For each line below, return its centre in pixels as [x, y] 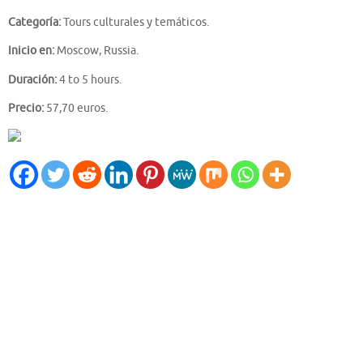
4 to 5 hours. [89, 79]
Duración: [32, 79]
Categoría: [34, 22]
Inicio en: [31, 51]
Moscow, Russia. [96, 51]
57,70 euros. [76, 109]
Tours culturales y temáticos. [135, 22]
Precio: [26, 109]
